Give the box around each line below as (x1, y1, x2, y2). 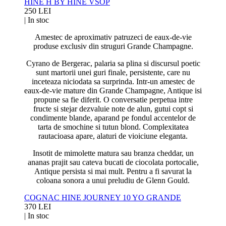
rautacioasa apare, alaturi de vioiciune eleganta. (38, 131, 188, 140)
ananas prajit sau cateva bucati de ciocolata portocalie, (27, 157, 199, 166)
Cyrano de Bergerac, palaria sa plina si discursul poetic (26, 59, 200, 68)
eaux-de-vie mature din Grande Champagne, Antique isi (24, 86, 202, 95)
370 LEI (24, 202, 51, 211)
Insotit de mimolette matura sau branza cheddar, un (32, 148, 194, 157)
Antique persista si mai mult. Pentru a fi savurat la (34, 166, 192, 176)
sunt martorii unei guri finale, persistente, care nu (36, 68, 190, 77)
